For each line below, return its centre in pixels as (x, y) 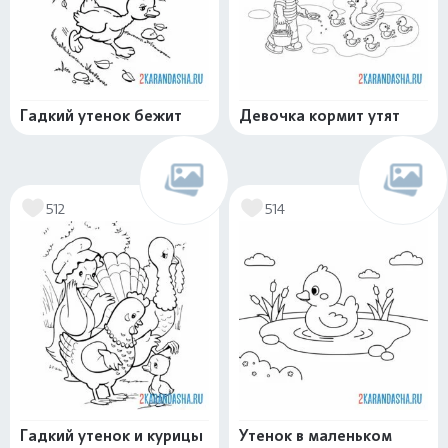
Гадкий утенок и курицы (111, 436)
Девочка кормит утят (319, 116)
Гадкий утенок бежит (101, 116)
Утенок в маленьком (315, 436)
